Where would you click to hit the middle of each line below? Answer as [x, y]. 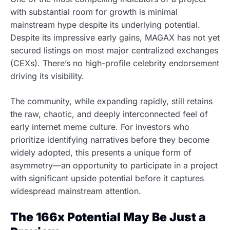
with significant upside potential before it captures [107, 178]
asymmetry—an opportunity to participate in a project [114, 166]
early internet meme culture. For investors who [100, 127]
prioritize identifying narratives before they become [110, 140]
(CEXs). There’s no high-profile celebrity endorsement [115, 63]
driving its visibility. [49, 76]
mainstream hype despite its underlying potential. [105, 25]
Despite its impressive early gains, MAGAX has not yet [115, 38]
